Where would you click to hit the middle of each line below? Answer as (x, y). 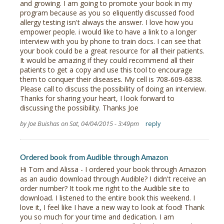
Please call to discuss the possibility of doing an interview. (113, 89)
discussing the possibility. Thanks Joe (79, 108)
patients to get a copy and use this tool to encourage (106, 70)
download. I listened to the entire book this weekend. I (107, 198)
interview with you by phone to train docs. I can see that (110, 41)
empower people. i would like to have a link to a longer (108, 32)
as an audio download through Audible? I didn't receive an (113, 179)
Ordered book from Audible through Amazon (94, 158)
